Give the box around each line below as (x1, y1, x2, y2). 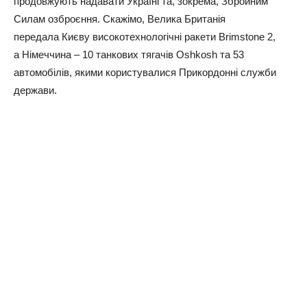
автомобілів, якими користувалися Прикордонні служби (14, 66, 276, 78)
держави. (14, 84, 57, 96)
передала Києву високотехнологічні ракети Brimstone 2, (14, 30, 275, 42)
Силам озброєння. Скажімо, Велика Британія (14, 12, 225, 25)
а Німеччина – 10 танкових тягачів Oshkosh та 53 (14, 48, 244, 60)
